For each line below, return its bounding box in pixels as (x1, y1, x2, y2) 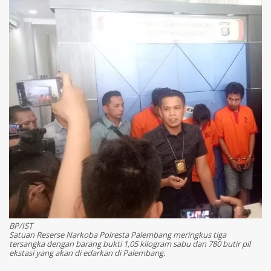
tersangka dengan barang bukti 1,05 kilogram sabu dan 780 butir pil (9, 238, 250, 249)
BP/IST (9, 220, 33, 231)
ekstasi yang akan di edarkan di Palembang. (9, 247, 165, 258)
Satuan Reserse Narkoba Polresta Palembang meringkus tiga (9, 229, 226, 240)
